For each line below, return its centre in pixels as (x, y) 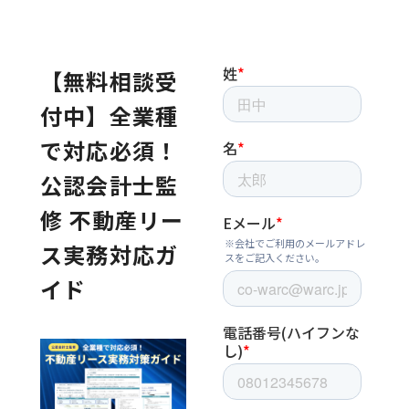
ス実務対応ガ (110, 254)
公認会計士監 (110, 185)
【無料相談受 (110, 81)
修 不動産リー (112, 220)
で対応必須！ (110, 150)
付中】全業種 (110, 115)
